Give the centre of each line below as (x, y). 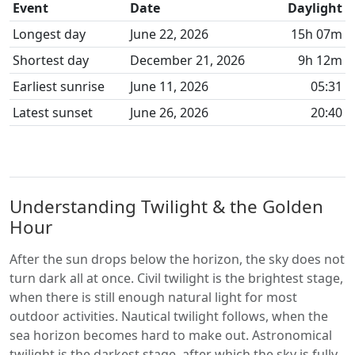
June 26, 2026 (169, 113)
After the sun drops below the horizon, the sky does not (177, 259)
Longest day (49, 34)
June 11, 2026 (169, 86)
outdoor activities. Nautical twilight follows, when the (169, 316)
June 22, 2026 (169, 34)
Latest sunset (53, 113)
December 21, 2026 (187, 60)
